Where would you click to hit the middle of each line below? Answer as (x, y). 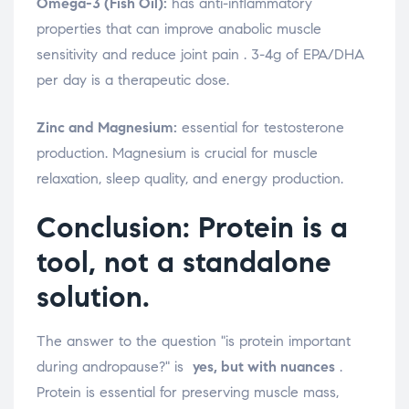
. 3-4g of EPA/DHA (304, 55)
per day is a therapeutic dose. (133, 80)
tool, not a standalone (184, 262)
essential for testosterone (261, 128)
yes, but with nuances (264, 367)
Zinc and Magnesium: (107, 128)
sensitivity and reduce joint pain (140, 55)
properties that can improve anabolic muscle (179, 29)
